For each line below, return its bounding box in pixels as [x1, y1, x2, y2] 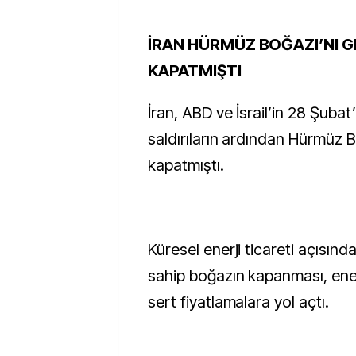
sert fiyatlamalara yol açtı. [148, 292, 329, 311]
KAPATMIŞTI [148, 61, 242, 80]
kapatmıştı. [148, 156, 224, 175]
